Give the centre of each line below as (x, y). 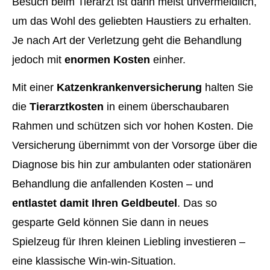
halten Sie (228, 88)
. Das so (197, 203)
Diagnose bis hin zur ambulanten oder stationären (132, 165)
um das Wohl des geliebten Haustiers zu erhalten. (132, 21)
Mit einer (34, 88)
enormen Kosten (107, 60)
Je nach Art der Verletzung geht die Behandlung (127, 40)
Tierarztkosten (67, 107)
